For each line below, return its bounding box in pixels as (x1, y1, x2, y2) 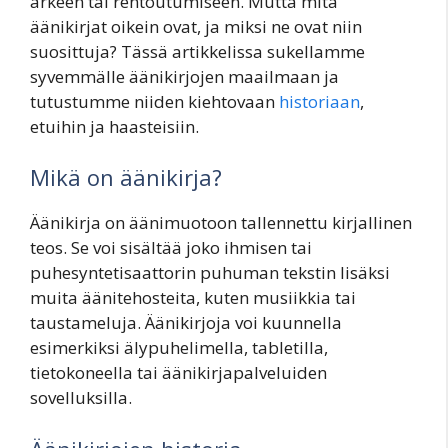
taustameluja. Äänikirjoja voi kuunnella (30, 311, 342, 335)
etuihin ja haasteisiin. (30, 114, 199, 138)
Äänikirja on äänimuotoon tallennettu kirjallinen (30, 211, 412, 235)
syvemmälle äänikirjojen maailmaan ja (30, 64, 339, 88)
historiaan (279, 89, 360, 113)
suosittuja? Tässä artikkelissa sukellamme (30, 39, 365, 63)
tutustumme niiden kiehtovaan (30, 89, 279, 113)
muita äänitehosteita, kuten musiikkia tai (30, 286, 356, 310)
